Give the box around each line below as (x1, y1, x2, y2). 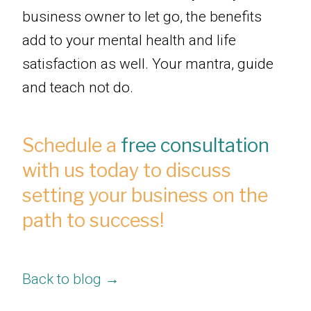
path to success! (22, 209, 164, 233)
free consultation (121, 134, 269, 158)
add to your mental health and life (22, 32, 236, 49)
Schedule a (22, 134, 121, 158)
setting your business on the (22, 184, 268, 208)
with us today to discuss (22, 159, 231, 183)
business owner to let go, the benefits (22, 8, 262, 26)
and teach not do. (22, 79, 133, 96)
